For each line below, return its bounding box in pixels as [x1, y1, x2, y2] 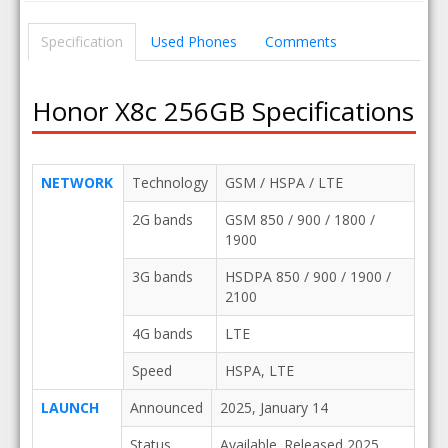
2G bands [131, 210, 193, 229]
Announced [129, 398, 203, 417]
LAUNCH [40, 398, 99, 417]
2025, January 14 [219, 398, 328, 417]
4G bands [131, 324, 193, 343]
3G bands [131, 267, 193, 286]
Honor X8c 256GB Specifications [31, 93, 414, 129]
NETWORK [40, 173, 113, 192]
